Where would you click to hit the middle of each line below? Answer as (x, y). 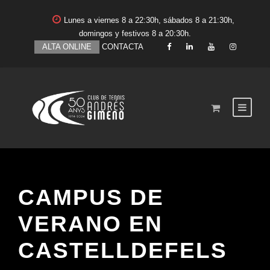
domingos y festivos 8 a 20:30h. (135, 33)
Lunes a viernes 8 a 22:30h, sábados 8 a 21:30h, (149, 20)
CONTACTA (122, 47)
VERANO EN (90, 224)
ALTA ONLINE (67, 47)
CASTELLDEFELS (123, 250)
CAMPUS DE (91, 197)
